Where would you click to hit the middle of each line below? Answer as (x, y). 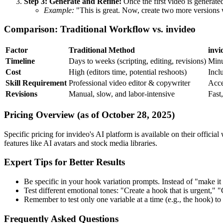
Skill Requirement (36, 83)
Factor (17, 50)
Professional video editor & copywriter (129, 83)
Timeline (20, 61)
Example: (59, 10)
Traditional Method (102, 50)
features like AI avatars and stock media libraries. (81, 143)
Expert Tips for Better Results (64, 162)
